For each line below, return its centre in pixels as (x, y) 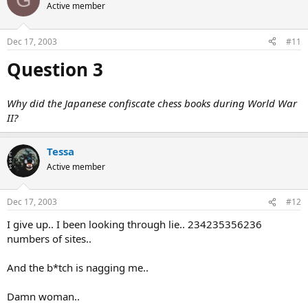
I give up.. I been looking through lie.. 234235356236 (134, 224)
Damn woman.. (43, 296)
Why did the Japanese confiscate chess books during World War (152, 103)
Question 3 (55, 69)
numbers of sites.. (49, 239)
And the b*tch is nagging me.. (78, 267)
